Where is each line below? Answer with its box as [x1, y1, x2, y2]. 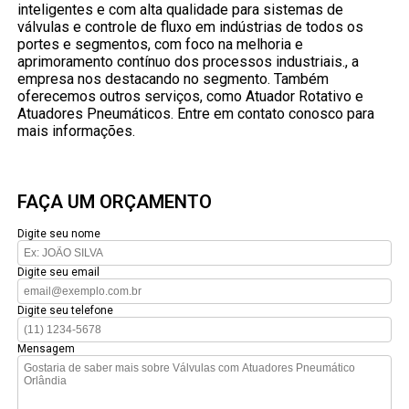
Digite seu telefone [17, 303, 114, 317]
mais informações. [17, 121, 136, 140]
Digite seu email [17, 265, 100, 278]
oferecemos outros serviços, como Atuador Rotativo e [17, 87, 364, 105]
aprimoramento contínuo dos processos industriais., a [17, 52, 360, 70]
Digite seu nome [17, 226, 101, 240]
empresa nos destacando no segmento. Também [17, 69, 330, 88]
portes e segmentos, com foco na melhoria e [17, 35, 304, 53]
